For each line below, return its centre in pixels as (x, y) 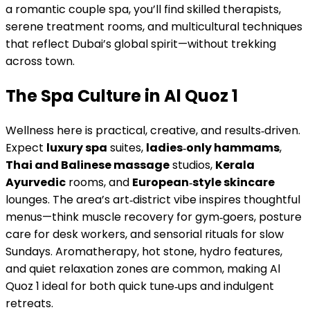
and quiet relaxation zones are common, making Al (143, 268)
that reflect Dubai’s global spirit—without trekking (141, 44)
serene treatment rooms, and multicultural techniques (154, 27)
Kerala (235, 165)
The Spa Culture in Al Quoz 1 (122, 95)
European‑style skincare (203, 182)
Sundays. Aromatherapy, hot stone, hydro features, (144, 251)
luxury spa (77, 147)
